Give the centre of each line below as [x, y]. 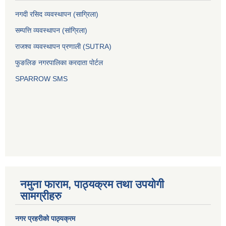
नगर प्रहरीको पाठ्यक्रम [45, 219]
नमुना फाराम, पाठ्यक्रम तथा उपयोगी [92, 185]
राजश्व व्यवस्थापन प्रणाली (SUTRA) [63, 47]
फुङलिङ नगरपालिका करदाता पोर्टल [60, 63]
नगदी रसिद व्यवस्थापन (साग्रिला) [57, 14]
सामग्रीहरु [41, 196]
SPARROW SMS [42, 79]
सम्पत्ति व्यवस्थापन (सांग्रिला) [51, 31]
